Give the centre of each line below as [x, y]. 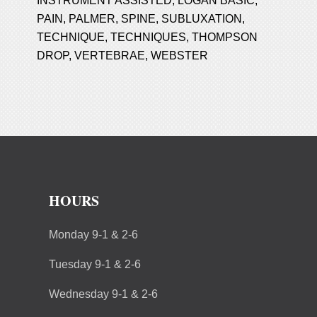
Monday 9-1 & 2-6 [93, 234]
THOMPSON [225, 37]
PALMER [92, 18]
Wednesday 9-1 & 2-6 [103, 294]
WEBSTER [180, 55]
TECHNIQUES [149, 37]
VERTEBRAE [110, 55]
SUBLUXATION [202, 18]
